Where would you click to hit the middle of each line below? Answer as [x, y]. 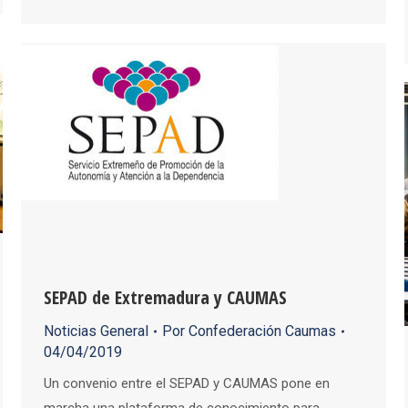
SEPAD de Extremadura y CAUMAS [165, 298]
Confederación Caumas [262, 331]
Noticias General [96, 331]
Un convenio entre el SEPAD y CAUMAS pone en [187, 384]
